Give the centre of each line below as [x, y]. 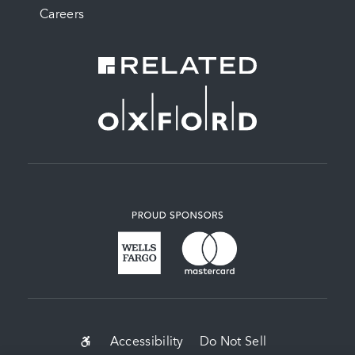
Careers [62, 15]
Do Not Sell [233, 343]
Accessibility [147, 343]
